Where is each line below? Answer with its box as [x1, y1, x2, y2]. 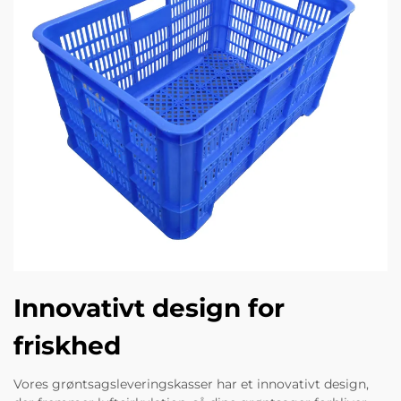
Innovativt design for [13, 293, 285, 324]
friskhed [13, 330, 121, 362]
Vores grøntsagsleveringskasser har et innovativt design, [13, 376, 369, 393]
